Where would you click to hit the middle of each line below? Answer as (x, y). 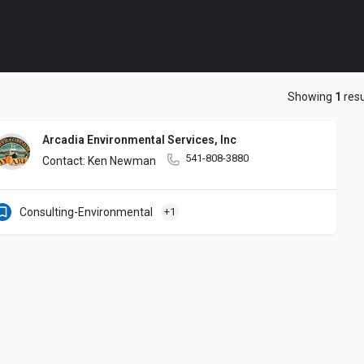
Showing (311, 97)
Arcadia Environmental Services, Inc (139, 140)
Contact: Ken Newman (99, 161)
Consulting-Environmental (86, 212)
